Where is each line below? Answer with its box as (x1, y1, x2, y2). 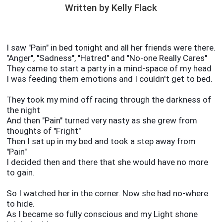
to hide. (6, 199, 35, 209)
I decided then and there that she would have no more (6, 157, 208, 167)
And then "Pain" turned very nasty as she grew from (6, 115, 197, 126)
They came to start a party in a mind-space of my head (6, 63, 212, 74)
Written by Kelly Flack (65, 2, 157, 14)
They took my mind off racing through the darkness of (6, 95, 211, 105)
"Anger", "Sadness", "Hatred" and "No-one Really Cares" (6, 53, 207, 63)
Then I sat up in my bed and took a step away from (6, 136, 196, 147)
